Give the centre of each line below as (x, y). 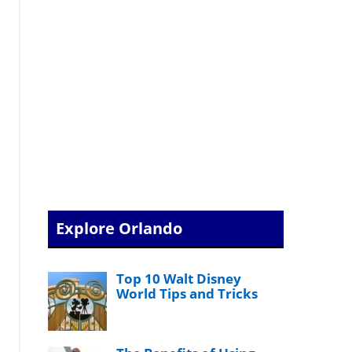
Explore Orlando (119, 228)
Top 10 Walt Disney (179, 279)
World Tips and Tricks (187, 293)
